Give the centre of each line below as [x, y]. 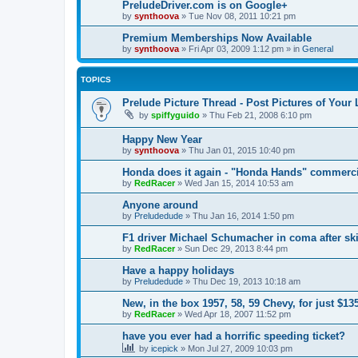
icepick [165, 349]
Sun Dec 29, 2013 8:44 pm [236, 249]
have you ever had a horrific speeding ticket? [234, 336]
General [318, 49]
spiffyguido [175, 115]
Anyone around [160, 205]
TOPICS [96, 80]
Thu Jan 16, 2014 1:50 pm [243, 216]
